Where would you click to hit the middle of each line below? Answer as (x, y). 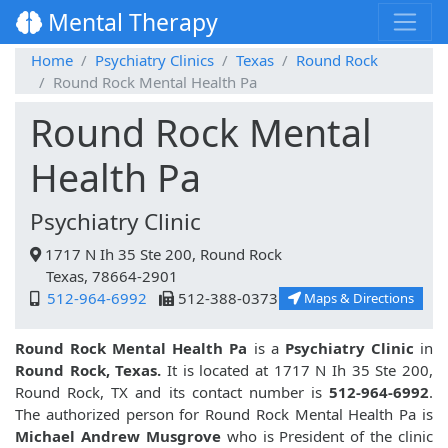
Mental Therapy (130, 22)
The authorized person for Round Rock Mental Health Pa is (224, 414)
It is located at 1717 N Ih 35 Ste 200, (297, 370)
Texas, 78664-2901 (104, 276)
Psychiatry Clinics (154, 60)
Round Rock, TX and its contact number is (172, 392)
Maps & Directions (357, 298)
